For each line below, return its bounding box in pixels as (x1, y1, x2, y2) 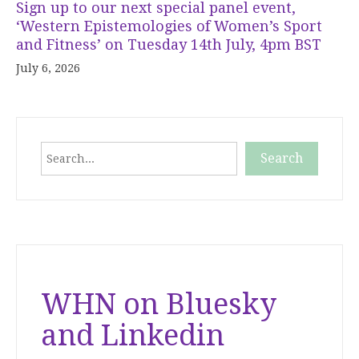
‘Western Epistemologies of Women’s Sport (16, 18, 322, 34)
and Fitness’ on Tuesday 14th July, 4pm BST (16, 36, 321, 53)
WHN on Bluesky (41, 287, 276, 322)
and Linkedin (41, 318, 224, 353)
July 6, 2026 (16, 62, 80, 75)
